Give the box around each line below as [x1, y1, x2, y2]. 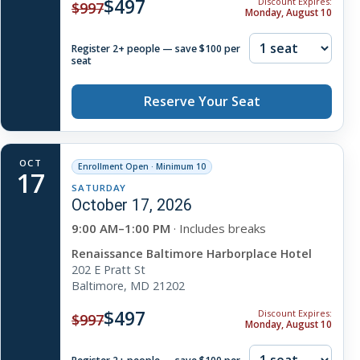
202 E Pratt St [72, 262, 145, 278]
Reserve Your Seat [143, 92, 260, 111]
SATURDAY [72, 182, 127, 194]
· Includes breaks [170, 220, 266, 237]
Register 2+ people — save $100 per [72, 42, 240, 56]
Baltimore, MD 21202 [72, 278, 185, 294]
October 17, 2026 [72, 196, 192, 215]
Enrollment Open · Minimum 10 [78, 161, 206, 173]
